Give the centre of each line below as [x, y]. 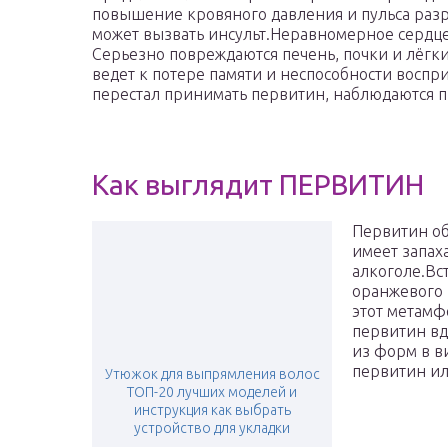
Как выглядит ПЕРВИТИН [258, 185]
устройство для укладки [212, 428]
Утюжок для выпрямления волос [212, 374]
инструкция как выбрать [212, 410]
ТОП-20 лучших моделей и [212, 392]
